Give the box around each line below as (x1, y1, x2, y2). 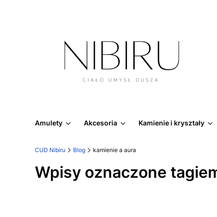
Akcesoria (84, 119, 117, 127)
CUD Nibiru (35, 146, 65, 154)
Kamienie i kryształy (139, 119, 204, 127)
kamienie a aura (93, 146, 136, 154)
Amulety (35, 119, 62, 127)
